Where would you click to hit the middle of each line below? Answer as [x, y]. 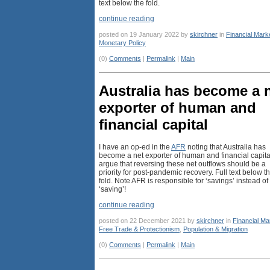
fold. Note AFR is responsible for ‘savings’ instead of [184, 181]
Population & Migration [215, 229]
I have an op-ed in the [135, 147]
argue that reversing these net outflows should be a [182, 164]
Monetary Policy [122, 43]
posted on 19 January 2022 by [144, 35]
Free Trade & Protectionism [139, 229]
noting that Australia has [226, 147]
